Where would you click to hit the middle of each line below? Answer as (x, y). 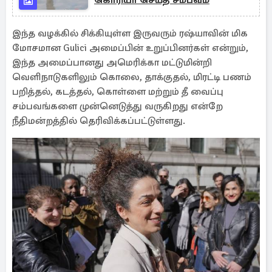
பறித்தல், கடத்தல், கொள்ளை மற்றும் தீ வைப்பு (118, 92)
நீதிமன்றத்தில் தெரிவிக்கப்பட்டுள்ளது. (99, 121)
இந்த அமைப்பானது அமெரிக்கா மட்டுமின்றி (112, 63)
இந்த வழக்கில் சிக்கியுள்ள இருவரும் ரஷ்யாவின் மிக (130, 33)
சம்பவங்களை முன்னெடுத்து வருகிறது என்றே (117, 106)
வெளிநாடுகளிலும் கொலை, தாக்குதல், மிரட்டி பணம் (132, 77)
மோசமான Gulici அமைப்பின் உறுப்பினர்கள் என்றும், (130, 48)
